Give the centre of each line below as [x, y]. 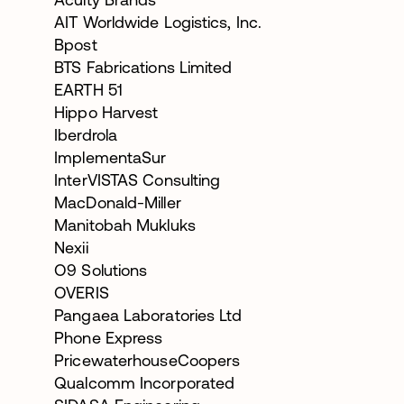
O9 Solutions [101, 270]
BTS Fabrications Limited [143, 67]
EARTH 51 [88, 89]
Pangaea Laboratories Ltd [148, 315]
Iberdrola [86, 134]
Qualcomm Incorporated [145, 382]
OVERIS [82, 292]
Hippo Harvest [109, 112]
